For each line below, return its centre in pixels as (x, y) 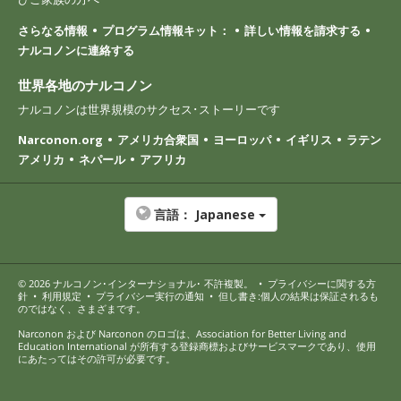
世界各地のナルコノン (85, 84)
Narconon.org (60, 139)
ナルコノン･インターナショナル (124, 283)
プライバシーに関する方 (322, 283)
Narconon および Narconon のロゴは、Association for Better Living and (182, 333)
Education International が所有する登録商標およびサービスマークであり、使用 (197, 346)
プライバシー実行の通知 (150, 295)
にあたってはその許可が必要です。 (97, 358)
